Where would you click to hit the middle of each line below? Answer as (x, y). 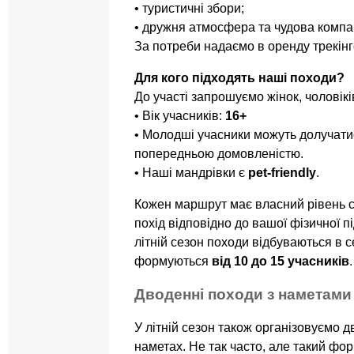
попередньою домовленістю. (219, 154)
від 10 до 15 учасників (281, 262)
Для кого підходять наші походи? (239, 78)
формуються (173, 262)
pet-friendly (282, 173)
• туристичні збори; (189, 9)
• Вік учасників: (180, 116)
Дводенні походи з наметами (243, 295)
